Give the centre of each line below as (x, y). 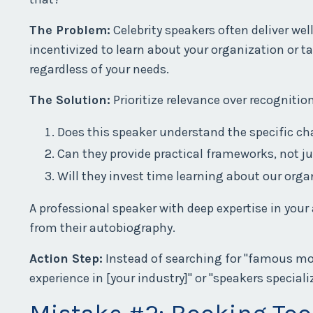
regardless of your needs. (99, 69)
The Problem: (70, 30)
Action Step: (66, 258)
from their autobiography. (102, 227)
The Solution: (70, 100)
